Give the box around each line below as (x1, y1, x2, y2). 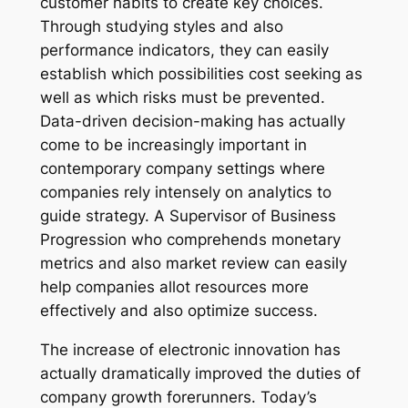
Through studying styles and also (39, 17, 283, 36)
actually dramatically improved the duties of (39, 363, 361, 382)
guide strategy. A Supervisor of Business (39, 207, 336, 226)
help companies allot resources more (39, 278, 309, 297)
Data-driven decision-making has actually (39, 112, 345, 131)
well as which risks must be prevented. (39, 88, 325, 107)
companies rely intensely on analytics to (39, 183, 331, 202)
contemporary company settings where (39, 159, 325, 178)
